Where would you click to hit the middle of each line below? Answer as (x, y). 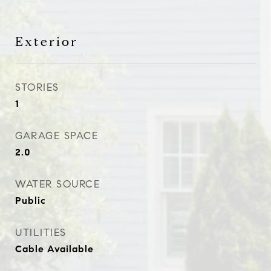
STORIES (37, 87)
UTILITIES (41, 233)
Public (31, 201)
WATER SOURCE (57, 184)
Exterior (47, 42)
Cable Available (54, 249)
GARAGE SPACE (57, 136)
